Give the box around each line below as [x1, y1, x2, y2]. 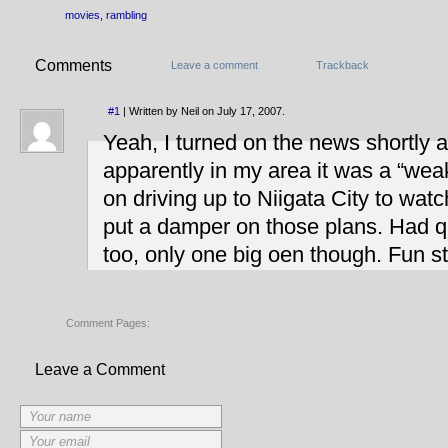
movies [65, 9, 100, 21]
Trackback [316, 59, 369, 71]
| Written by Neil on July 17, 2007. [120, 105, 285, 117]
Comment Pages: [66, 317, 150, 329]
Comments [35, 57, 112, 74]
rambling [106, 9, 147, 21]
